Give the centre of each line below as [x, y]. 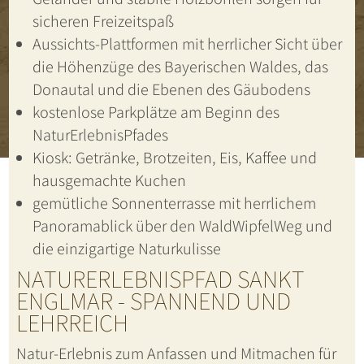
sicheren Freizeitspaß [103, 22]
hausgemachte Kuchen [109, 181]
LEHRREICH [72, 323]
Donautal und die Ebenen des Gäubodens [171, 90]
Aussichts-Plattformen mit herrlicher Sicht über [187, 44]
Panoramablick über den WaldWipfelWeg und [182, 226]
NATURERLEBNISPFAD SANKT [160, 279]
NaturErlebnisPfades [100, 135]
